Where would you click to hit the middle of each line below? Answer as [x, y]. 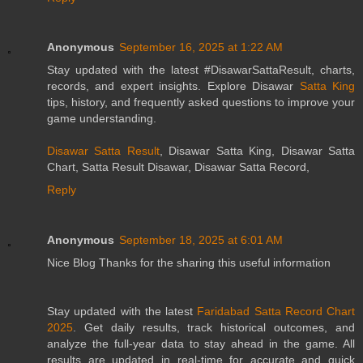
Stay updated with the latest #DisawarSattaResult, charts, [201, 70]
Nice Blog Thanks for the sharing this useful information [189, 263]
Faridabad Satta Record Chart [276, 312]
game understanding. [102, 119]
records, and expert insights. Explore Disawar [173, 86]
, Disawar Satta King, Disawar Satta [257, 151]
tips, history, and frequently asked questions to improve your [201, 102]
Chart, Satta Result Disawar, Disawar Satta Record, [178, 167]
